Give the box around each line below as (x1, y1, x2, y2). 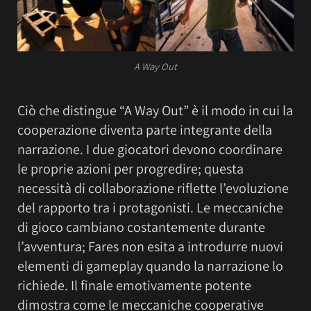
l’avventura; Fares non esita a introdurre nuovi (17, 237, 283, 256)
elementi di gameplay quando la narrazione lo (17, 257, 283, 276)
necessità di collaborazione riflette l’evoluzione (17, 179, 289, 198)
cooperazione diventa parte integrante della (17, 121, 272, 140)
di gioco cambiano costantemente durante (17, 218, 265, 237)
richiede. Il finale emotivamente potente (17, 276, 251, 295)
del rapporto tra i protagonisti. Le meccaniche (17, 199, 283, 217)
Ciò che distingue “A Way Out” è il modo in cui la (17, 101, 293, 120)
